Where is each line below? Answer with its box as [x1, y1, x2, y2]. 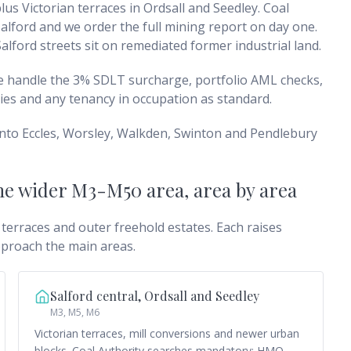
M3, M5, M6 [49, 306, 100, 319]
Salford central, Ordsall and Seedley [49, 288, 259, 304]
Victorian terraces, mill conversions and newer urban [34, 326, 299, 341]
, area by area [184, 177, 297, 202]
